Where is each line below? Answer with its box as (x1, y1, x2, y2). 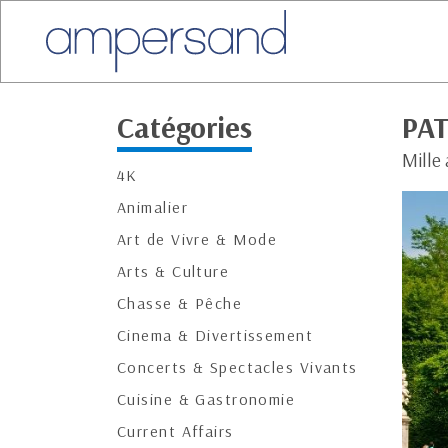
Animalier (117, 197, 188, 217)
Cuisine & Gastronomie (117, 389, 296, 409)
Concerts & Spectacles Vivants (117, 357, 358, 377)
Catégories (117, 108, 252, 146)
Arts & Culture (117, 261, 230, 281)
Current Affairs (117, 421, 234, 441)
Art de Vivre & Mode (117, 229, 278, 249)
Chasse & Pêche (117, 293, 243, 313)
